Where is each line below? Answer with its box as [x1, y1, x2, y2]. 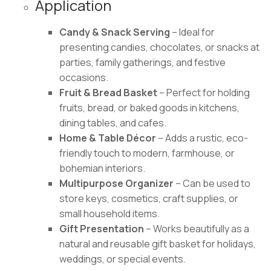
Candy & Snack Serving [59, 25, 170, 39]
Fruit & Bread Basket [59, 85, 157, 99]
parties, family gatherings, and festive [59, 55, 226, 69]
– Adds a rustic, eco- [155, 131, 248, 145]
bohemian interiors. [59, 161, 145, 175]
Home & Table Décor [59, 131, 156, 145]
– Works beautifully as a [143, 221, 249, 235]
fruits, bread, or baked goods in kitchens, [59, 100, 240, 114]
